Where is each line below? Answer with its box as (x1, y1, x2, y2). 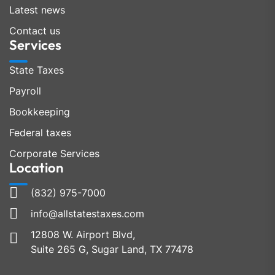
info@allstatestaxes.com (31, 207, 144, 220)
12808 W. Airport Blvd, (31, 228, 135, 241)
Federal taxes (9, 126, 71, 139)
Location (9, 159, 63, 176)
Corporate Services (9, 147, 99, 160)
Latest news (9, 4, 65, 16)
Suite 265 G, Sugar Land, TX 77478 (31, 243, 193, 255)
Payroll (9, 85, 41, 97)
